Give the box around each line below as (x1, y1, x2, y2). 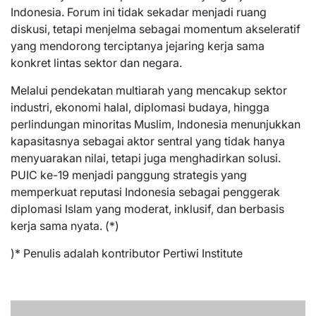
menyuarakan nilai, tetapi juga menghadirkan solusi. (11, 151, 281, 165)
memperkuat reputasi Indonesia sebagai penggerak (11, 185, 280, 199)
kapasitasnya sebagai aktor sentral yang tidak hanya (11, 134, 285, 148)
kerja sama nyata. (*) (11, 219, 119, 233)
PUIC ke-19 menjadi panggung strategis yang (11, 168, 247, 182)
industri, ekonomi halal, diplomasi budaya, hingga (11, 100, 269, 114)
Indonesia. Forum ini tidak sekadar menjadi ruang (11, 5, 267, 19)
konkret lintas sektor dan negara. (11, 56, 182, 70)
